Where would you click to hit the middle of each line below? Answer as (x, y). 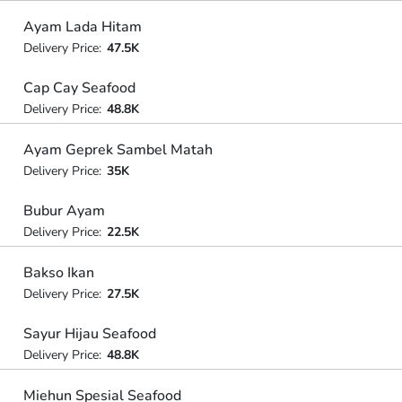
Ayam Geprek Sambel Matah (118, 149)
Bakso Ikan (58, 272)
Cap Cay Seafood (79, 88)
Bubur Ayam (64, 211)
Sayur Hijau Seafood (89, 334)
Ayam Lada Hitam (82, 26)
